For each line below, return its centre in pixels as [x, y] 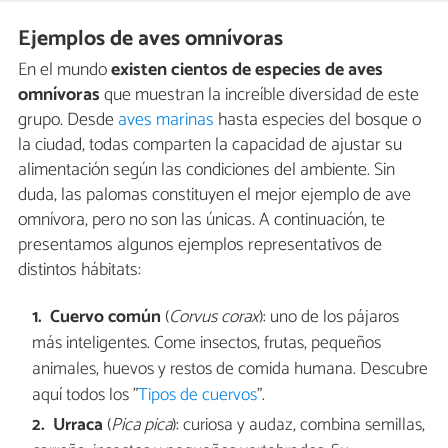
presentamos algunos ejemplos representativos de [200, 244]
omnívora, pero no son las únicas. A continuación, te [201, 219]
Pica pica [142, 426]
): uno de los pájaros [329, 318]
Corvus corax [214, 318]
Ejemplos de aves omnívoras [151, 39]
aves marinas [166, 119]
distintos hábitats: [79, 269]
